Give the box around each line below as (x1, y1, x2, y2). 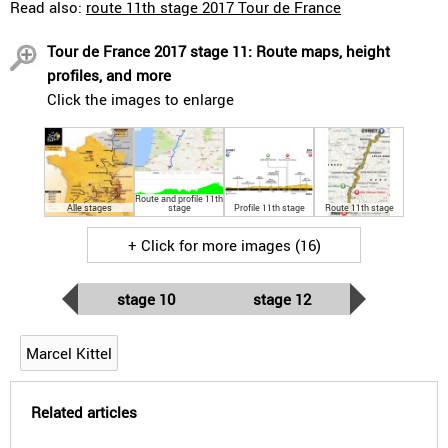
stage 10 (117, 289, 175, 309)
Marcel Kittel (26, 343, 112, 363)
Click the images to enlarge (47, 89, 234, 109)
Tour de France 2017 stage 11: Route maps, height (47, 41, 390, 61)
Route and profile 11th (135, 192, 223, 205)
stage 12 (253, 289, 311, 309)
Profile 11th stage (233, 201, 305, 214)
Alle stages (66, 201, 112, 214)
